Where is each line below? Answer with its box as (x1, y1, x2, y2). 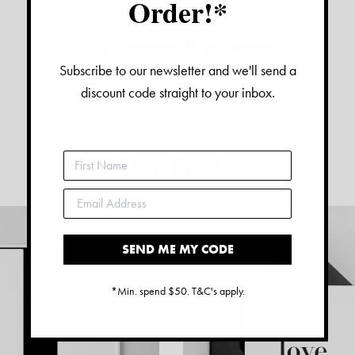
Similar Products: (82, 155, 273, 181)
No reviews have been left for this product (67, 87, 289, 102)
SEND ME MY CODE (121, 240, 234, 258)
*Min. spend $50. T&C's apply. (110, 283, 245, 298)
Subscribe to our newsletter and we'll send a (59, 60, 296, 79)
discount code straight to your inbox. (80, 82, 275, 101)
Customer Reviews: (72, 32, 283, 59)
